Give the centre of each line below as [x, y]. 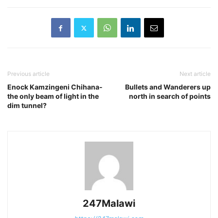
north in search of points [170, 96]
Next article [195, 74]
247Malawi [109, 203]
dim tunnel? [27, 105]
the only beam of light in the [53, 96]
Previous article [28, 74]
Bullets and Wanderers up [168, 87]
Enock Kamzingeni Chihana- [55, 87]
